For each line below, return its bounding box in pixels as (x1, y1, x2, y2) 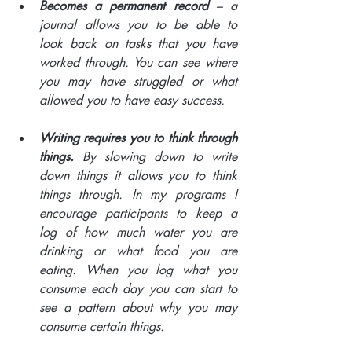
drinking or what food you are (39, 242, 237, 259)
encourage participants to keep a (39, 204, 237, 222)
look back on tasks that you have (39, 35, 237, 52)
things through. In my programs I (39, 185, 237, 203)
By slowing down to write (74, 148, 237, 165)
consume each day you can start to (39, 280, 237, 297)
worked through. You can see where (39, 53, 237, 71)
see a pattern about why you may (39, 299, 237, 316)
